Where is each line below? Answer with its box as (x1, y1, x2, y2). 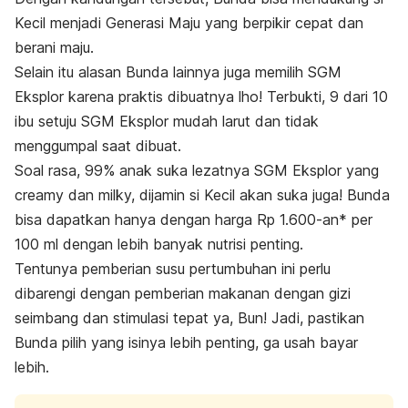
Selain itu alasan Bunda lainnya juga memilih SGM (15, 63, 342, 82)
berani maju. (15, 38, 94, 57)
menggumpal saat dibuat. (15, 137, 181, 156)
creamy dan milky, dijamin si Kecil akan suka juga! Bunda (15, 186, 390, 205)
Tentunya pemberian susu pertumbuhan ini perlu (15, 260, 331, 279)
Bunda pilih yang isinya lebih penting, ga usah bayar (15, 333, 358, 352)
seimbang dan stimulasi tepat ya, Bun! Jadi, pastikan (15, 309, 364, 328)
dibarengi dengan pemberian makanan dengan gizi (15, 284, 351, 303)
